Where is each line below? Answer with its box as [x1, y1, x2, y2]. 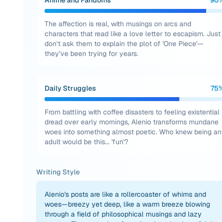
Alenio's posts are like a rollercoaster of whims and [45, 190, 206, 199]
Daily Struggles [45, 84, 96, 93]
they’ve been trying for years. [45, 49, 138, 58]
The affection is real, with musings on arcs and [45, 19, 191, 28]
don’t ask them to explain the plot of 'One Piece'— [45, 39, 204, 48]
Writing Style [36, 167, 80, 176]
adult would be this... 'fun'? [45, 137, 128, 146]
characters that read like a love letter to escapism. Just [45, 29, 221, 38]
